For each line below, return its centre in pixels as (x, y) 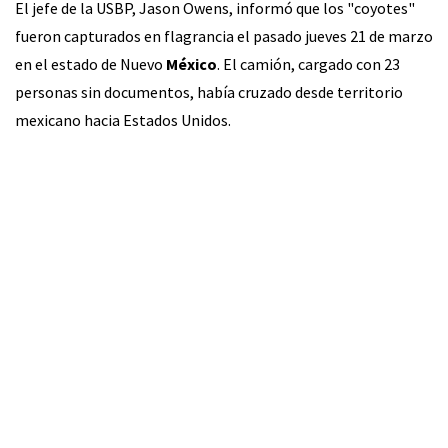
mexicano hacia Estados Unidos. (123, 119)
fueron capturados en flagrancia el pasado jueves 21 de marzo (224, 35)
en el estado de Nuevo (90, 63)
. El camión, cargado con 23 (308, 63)
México (191, 63)
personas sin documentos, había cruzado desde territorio (209, 91)
